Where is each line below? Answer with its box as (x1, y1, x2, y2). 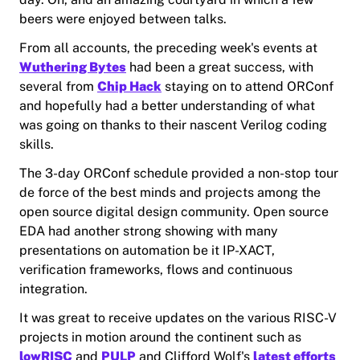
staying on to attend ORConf (162, 79, 333, 95)
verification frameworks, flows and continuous (19, 262, 292, 278)
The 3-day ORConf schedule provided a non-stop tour (19, 166, 338, 182)
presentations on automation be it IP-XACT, (19, 243, 275, 259)
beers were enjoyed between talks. (19, 11, 227, 27)
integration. (19, 281, 88, 297)
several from (19, 79, 97, 95)
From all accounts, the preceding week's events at (19, 40, 317, 56)
